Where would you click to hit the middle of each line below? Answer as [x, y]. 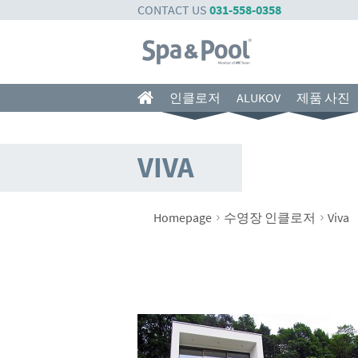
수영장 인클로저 [270, 217]
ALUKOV [259, 97]
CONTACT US [173, 10]
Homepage [183, 217]
